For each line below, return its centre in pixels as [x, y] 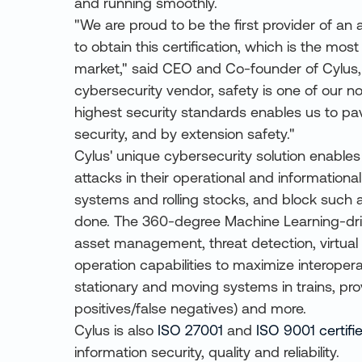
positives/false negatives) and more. [190, 308]
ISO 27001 [190, 330]
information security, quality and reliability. [207, 352]
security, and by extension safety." [185, 134]
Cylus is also [116, 330]
